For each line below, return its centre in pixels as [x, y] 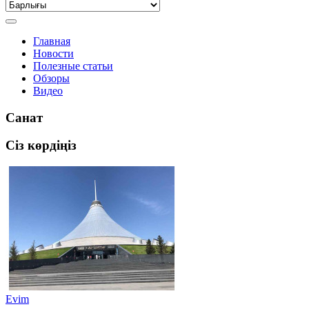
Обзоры [51, 78]
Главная [52, 41]
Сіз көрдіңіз [41, 146]
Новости [53, 53]
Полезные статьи [73, 66]
